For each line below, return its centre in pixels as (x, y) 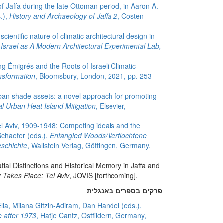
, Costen (131, 16)
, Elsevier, (111, 106)
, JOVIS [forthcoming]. (104, 175)
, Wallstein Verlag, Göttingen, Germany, (89, 145)
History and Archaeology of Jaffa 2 (63, 16)
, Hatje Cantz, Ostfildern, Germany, (91, 215)
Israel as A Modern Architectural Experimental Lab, (81, 46)
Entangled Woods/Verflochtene (98, 135)
